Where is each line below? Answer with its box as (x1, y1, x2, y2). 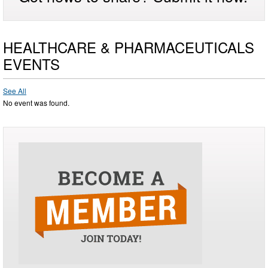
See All (3, 86, 26, 96)
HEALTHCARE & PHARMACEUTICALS (3, 36, 254, 58)
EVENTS (3, 53, 60, 75)
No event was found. (3, 98, 69, 108)
